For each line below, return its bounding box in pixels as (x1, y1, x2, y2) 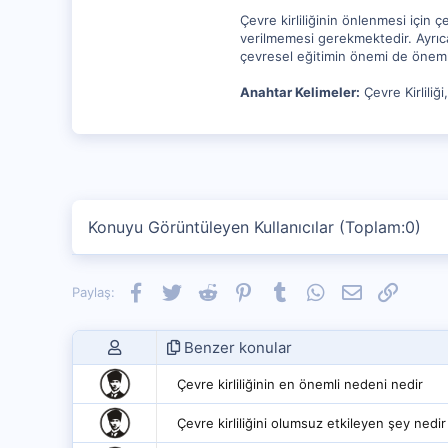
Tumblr (288, 282, 331, 298)
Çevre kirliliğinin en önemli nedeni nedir (177, 376, 423, 392)
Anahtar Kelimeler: (240, 84, 360, 100)
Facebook (144, 282, 206, 298)
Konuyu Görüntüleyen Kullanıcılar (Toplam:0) (88, 217, 421, 237)
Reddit (216, 282, 257, 298)
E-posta (360, 282, 410, 298)
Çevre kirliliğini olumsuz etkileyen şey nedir (177, 415, 446, 431)
